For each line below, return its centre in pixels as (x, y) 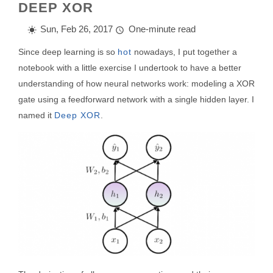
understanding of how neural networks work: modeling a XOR (136, 83)
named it (36, 115)
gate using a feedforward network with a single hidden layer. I (136, 99)
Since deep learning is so (68, 51)
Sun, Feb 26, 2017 (77, 29)
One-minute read (162, 29)
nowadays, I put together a (184, 51)
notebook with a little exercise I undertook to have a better (130, 67)
